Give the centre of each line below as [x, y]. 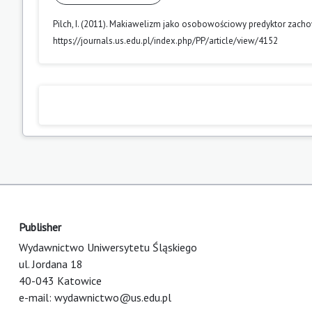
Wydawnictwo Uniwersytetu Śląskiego [108, 247]
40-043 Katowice [60, 280]
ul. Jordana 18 [51, 264]
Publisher [40, 227]
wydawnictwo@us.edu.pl [113, 297]
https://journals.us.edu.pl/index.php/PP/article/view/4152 [165, 40]
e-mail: [37, 297]
